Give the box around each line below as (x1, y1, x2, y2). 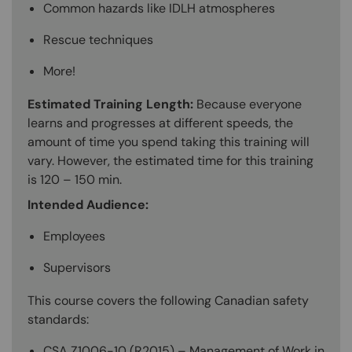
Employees (43, 227, 105, 244)
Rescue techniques (43, 31, 153, 48)
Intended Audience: (27, 196, 148, 213)
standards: (27, 310, 89, 328)
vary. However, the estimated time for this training (27, 152, 313, 169)
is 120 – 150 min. (27, 170, 122, 188)
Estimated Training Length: (27, 95, 196, 112)
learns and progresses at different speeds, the (27, 114, 293, 131)
